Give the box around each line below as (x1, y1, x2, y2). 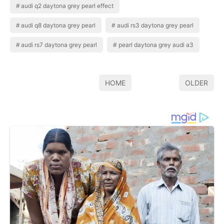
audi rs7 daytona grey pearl (21, 40, 97, 48)
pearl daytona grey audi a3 (118, 40, 193, 48)
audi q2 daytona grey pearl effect (21, 1, 114, 9)
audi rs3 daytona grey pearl (116, 21, 193, 29)
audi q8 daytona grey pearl (21, 21, 96, 29)
